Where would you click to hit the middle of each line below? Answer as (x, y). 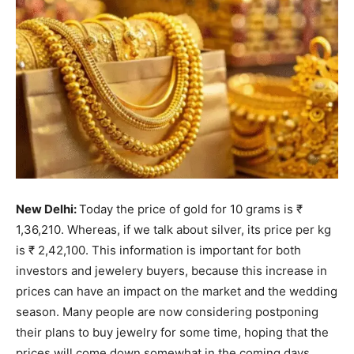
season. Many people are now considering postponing (167, 312)
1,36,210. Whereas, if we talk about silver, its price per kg (173, 230)
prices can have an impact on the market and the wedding (177, 292)
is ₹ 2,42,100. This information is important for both (158, 250)
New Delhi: (47, 209)
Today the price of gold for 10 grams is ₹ (191, 209)
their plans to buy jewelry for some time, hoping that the (172, 333)
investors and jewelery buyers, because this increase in (171, 271)
